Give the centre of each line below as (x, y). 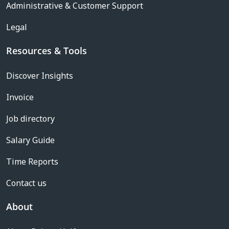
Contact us (26, 183)
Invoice (20, 97)
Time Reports (32, 162)
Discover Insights (40, 76)
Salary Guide (30, 140)
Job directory (30, 119)
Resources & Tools (47, 51)
